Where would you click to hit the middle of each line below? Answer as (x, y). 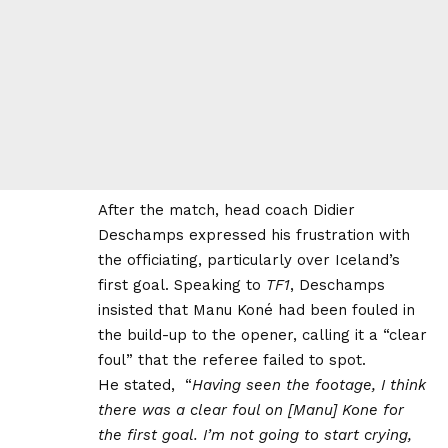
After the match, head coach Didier (226, 209)
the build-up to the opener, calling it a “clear (262, 334)
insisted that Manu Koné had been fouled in (256, 309)
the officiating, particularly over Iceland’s (249, 259)
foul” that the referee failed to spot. (232, 359)
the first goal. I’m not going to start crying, (255, 434)
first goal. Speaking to (182, 284)
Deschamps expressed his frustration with (254, 234)
